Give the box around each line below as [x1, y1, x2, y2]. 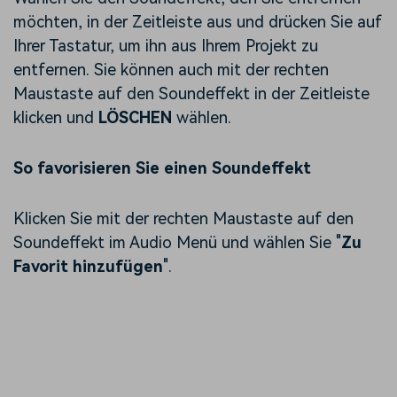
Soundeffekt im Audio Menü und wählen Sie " [13, 233, 341, 253]
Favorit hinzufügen [13, 257, 163, 276]
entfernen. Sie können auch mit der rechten [13, 60, 329, 80]
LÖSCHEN [98, 108, 172, 128]
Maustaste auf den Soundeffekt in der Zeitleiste [13, 84, 370, 104]
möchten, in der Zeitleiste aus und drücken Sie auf [13, 12, 382, 32]
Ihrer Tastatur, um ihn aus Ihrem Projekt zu [13, 36, 318, 56]
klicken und [13, 108, 94, 128]
